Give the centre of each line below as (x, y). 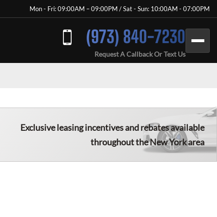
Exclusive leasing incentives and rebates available (112, 127)
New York (168, 142)
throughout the (120, 142)
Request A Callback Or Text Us (140, 54)
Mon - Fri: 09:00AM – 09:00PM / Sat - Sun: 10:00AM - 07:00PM (120, 9)
